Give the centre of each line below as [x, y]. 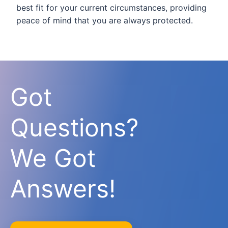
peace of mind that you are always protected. [105, 20]
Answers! [63, 189]
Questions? [74, 127]
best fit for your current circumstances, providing [111, 8]
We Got [53, 158]
